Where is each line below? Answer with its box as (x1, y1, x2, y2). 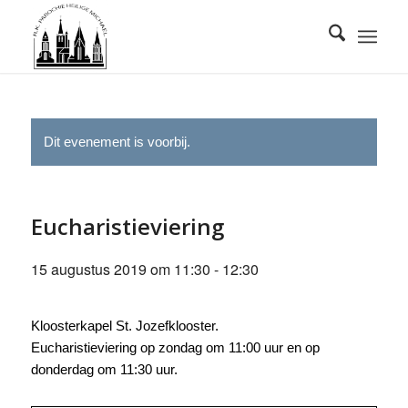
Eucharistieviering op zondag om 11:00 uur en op (30, 340, 320, 355)
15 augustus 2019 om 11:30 (30, 259, 210, 280)
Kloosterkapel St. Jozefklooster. (30, 318, 219, 333)
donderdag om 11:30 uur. (30, 362, 178, 377)
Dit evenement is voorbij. (43, 134, 190, 149)
